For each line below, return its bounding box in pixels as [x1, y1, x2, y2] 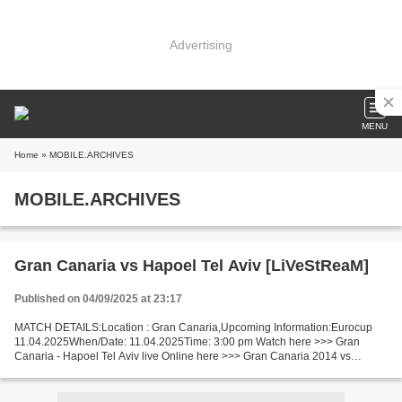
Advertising [170, 37, 232, 52]
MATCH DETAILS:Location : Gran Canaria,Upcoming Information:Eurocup [14, 321, 372, 334]
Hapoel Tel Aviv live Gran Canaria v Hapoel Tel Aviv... [14, 364, 274, 377]
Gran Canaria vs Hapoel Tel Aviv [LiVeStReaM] [14, 257, 369, 275]
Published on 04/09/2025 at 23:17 [14, 293, 182, 305]
